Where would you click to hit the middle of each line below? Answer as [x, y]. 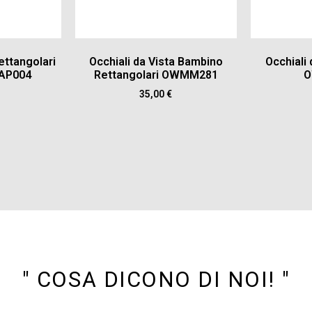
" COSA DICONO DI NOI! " [156, 280]
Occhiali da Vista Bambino [156, 62]
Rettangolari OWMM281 [156, 75]
